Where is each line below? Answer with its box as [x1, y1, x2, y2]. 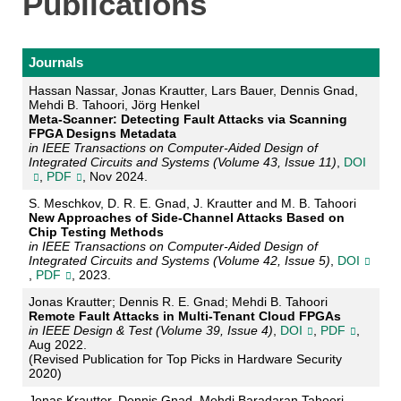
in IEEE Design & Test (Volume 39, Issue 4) [28, 323, 273, 338]
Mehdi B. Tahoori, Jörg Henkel [28, 98, 200, 113]
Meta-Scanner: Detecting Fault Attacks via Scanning [28, 112, 347, 127]
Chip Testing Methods [28, 225, 164, 240]
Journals [28, 55, 83, 71]
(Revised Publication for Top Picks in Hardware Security [28, 352, 342, 367]
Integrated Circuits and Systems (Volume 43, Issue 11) [28, 155, 337, 170]
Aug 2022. [28, 337, 87, 353]
